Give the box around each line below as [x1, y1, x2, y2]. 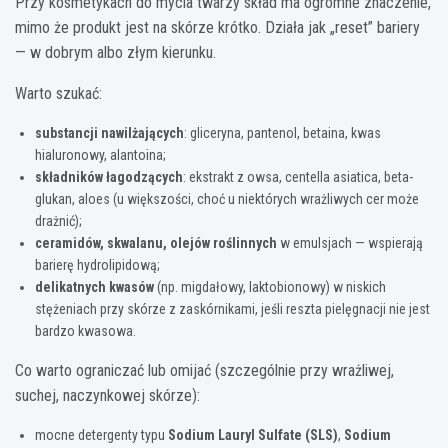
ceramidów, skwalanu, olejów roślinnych [35, 234, 277, 251]
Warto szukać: [15, 83, 102, 103]
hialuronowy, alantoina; [35, 146, 166, 163]
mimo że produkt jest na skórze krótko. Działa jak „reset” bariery [15, 17, 420, 37]
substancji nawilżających [35, 124, 184, 141]
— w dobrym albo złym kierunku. [15, 42, 216, 62]
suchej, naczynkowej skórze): [15, 385, 200, 405]
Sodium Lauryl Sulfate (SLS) [168, 426, 338, 443]
